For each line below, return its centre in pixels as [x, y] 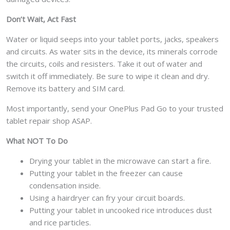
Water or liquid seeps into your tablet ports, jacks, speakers [112, 39]
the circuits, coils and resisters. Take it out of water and [104, 64]
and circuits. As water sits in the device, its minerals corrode [112, 52]
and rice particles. [60, 223]
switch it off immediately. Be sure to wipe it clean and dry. [108, 76]
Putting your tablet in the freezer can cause [106, 173]
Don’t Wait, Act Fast [41, 19]
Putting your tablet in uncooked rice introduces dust [121, 210]
